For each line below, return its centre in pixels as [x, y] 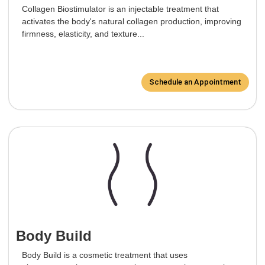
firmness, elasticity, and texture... [83, 34]
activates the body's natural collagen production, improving [132, 22]
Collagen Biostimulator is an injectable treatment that [120, 9]
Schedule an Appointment [195, 82]
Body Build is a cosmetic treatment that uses [105, 255]
